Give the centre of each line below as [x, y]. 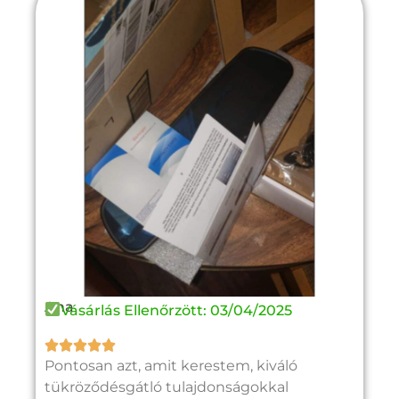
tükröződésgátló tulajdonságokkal [167, 387]
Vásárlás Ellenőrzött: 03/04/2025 [177, 310]
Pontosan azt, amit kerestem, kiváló [171, 366]
